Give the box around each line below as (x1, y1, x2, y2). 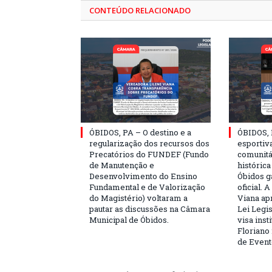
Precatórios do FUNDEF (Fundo (89, 149, 209, 160)
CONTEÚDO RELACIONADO (89, 5, 191, 16)
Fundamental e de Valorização (89, 182, 205, 193)
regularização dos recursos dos (89, 138, 209, 149)
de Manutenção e (89, 160, 154, 171)
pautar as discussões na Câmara (89, 203, 210, 215)
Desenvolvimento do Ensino (89, 171, 197, 182)
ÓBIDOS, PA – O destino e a (89, 127, 191, 138)
